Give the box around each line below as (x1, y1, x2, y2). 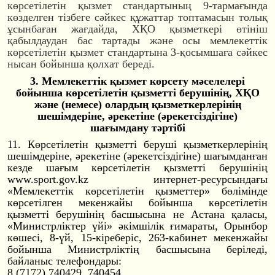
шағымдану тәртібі (90, 121, 185, 134)
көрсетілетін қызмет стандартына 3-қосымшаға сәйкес (7, 46, 268, 59)
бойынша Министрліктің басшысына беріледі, (7, 243, 268, 256)
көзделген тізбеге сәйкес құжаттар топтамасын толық (7, 11, 268, 24)
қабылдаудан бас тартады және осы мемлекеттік (7, 34, 268, 47)
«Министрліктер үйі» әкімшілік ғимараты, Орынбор (7, 220, 268, 233)
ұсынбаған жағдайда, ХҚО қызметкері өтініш (7, 23, 268, 36)
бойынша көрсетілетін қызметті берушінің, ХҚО (15, 86, 260, 99)
